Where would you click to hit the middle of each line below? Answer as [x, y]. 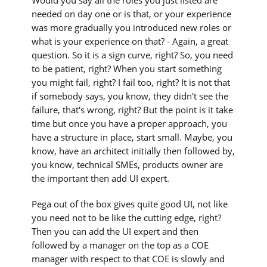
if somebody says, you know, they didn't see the [130, 96]
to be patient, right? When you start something [127, 68]
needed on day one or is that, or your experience [132, 13]
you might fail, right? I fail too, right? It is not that [131, 82]
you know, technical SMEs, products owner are [128, 164]
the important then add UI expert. [101, 178]
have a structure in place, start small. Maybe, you [132, 137]
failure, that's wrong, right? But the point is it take [133, 109]
